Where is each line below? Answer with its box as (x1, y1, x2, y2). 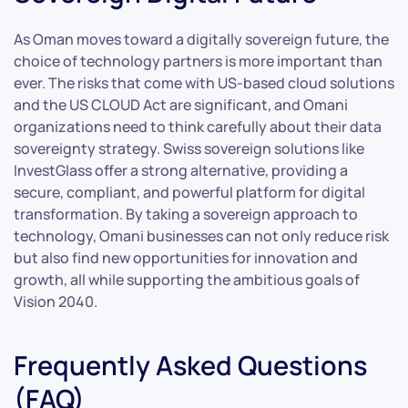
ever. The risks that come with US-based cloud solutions (14, 72, 394, 93)
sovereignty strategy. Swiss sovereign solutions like (14, 138, 364, 158)
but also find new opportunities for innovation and (14, 247, 358, 268)
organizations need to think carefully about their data (14, 116, 382, 137)
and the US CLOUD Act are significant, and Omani (14, 94, 348, 115)
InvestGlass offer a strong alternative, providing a (14, 159, 348, 180)
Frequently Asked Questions (14, 346, 367, 383)
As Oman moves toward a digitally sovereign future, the (14, 28, 389, 49)
